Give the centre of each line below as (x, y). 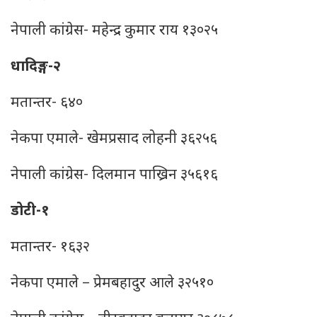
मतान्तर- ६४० (47, 103)
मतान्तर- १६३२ (50, 248)
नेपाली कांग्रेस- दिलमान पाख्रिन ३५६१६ (114, 175)
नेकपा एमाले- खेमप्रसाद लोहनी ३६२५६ (114, 139)
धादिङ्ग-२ (36, 67)
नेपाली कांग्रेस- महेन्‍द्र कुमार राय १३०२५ (114, 31)
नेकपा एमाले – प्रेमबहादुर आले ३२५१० (112, 284)
